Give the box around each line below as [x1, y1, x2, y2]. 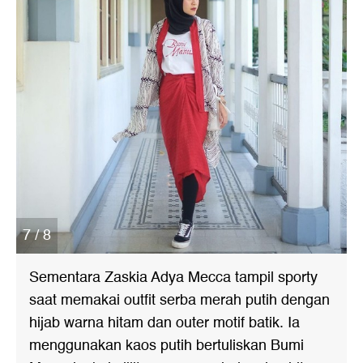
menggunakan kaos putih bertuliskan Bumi [29, 334, 304, 357]
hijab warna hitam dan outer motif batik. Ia [29, 311, 300, 335]
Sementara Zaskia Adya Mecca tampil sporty [29, 266, 318, 289]
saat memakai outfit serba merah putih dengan [29, 288, 330, 312]
